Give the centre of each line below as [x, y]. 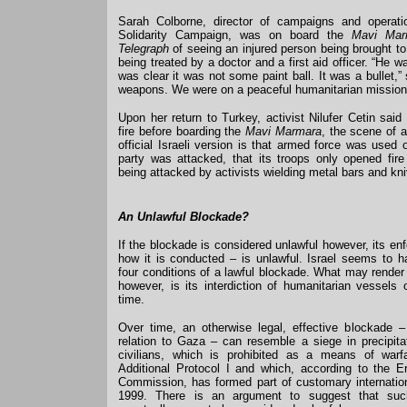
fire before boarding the [182, 131]
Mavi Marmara [283, 131]
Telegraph [144, 49]
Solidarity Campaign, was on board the [235, 35]
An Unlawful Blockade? [184, 217]
